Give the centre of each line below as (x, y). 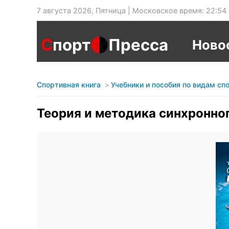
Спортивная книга (69, 85)
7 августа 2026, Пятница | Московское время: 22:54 (132, 10)
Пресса (138, 45)
